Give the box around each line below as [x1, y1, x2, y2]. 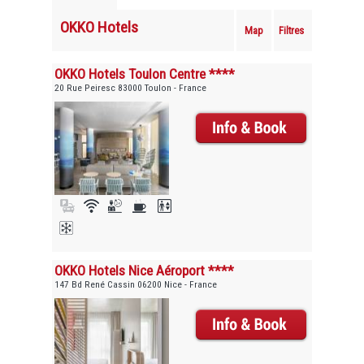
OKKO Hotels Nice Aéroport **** [54, 262, 235, 279]
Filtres [279, 24, 305, 37]
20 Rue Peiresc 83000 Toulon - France [54, 81, 207, 93]
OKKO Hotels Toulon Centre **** [54, 65, 236, 82]
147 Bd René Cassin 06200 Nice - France [54, 279, 218, 291]
